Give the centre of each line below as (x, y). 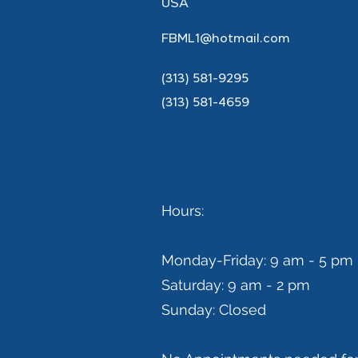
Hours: (183, 211)
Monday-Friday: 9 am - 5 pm (257, 260)
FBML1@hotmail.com (226, 40)
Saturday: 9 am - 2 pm (236, 285)
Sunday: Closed (214, 310)
